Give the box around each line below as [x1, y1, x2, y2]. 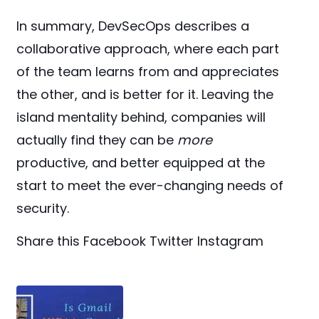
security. [16, 199, 77, 218]
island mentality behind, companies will [16, 108, 266, 127]
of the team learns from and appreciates [16, 63, 280, 81]
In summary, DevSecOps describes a [16, 17, 250, 36]
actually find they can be [16, 131, 178, 150]
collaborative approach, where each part [16, 40, 280, 58]
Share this [16, 232, 80, 251]
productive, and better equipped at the [16, 154, 266, 172]
